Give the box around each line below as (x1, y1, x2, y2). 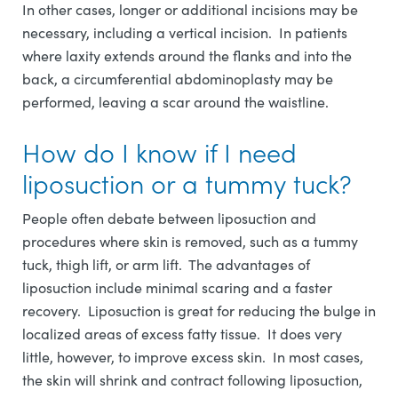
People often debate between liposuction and (22, 208, 316, 227)
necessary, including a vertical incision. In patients (22, 22, 347, 42)
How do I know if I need (22, 132, 297, 170)
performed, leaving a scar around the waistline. (22, 92, 332, 111)
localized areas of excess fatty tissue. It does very (22, 323, 342, 343)
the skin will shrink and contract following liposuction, (22, 370, 362, 389)
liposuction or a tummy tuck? (22, 163, 352, 201)
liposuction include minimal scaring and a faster (22, 277, 332, 297)
